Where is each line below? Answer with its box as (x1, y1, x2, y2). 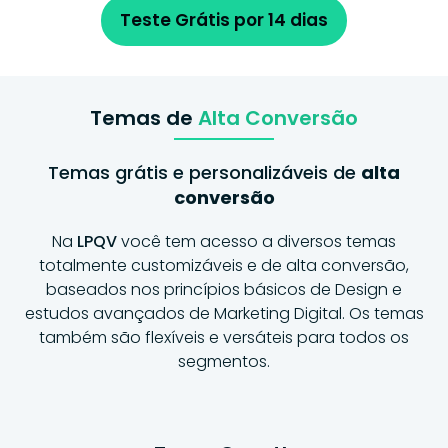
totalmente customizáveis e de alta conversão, (39, 253, 409, 277)
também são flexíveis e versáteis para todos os (39, 325, 409, 349)
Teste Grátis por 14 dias (120, 7, 328, 32)
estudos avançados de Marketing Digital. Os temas (24, 301, 424, 325)
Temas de (90, 103, 198, 132)
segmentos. (178, 349, 270, 373)
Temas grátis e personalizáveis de (48, 159, 361, 185)
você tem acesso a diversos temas (117, 229, 396, 253)
